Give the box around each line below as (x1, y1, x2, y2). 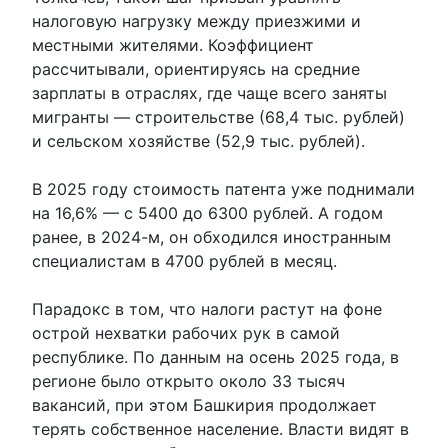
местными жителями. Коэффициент (32, 35, 314, 56)
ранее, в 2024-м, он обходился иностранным (32, 227, 391, 248)
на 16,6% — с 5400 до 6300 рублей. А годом (32, 203, 383, 224)
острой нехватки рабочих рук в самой (32, 323, 340, 344)
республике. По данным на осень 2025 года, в (32, 347, 399, 368)
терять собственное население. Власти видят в (32, 419, 409, 440)
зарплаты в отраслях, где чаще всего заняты (32, 83, 387, 104)
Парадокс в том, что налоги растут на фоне (32, 299, 382, 320)
